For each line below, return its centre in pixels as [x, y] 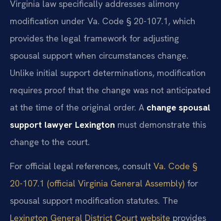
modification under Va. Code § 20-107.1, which [103, 21]
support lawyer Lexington [62, 124]
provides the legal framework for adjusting [94, 38]
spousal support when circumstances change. [99, 55]
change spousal [178, 107]
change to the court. [50, 142]
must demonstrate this [161, 124]
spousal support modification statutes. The [94, 201]
